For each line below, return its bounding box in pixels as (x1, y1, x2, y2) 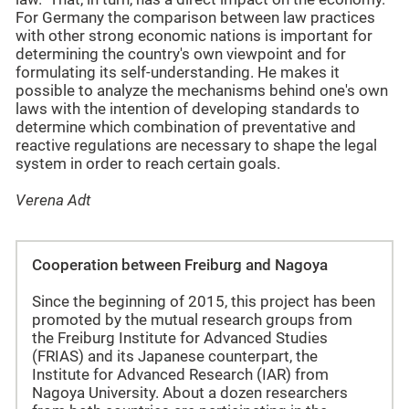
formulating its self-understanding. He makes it (16, 64, 340, 82)
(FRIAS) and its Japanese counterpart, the (32, 347, 318, 365)
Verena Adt (16, 192, 90, 210)
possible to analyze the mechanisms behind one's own (16, 82, 388, 100)
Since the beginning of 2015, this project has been (32, 292, 375, 310)
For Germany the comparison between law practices (16, 9, 375, 27)
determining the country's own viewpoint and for (16, 46, 346, 64)
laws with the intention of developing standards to (16, 100, 360, 119)
